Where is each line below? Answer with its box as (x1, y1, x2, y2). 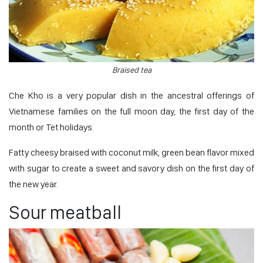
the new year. (9, 178, 58, 190)
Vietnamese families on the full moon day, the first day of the (9, 105, 254, 117)
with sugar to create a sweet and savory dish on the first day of (9, 162, 254, 174)
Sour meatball (9, 201, 122, 224)
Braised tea (112, 65, 151, 75)
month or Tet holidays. (9, 121, 94, 133)
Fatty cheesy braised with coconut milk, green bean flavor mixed (9, 146, 254, 158)
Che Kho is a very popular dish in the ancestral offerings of (9, 89, 254, 101)
